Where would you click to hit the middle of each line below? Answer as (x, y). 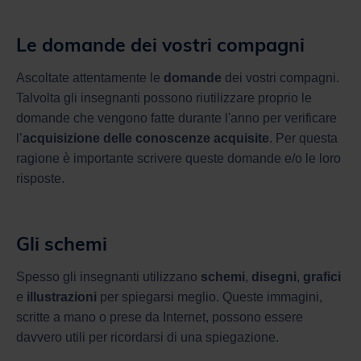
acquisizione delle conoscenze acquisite (146, 138)
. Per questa (303, 138)
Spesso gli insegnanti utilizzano (108, 276)
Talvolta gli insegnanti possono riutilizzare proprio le (164, 98)
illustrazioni (62, 297)
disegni (274, 276)
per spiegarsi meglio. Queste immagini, (210, 297)
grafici (322, 276)
